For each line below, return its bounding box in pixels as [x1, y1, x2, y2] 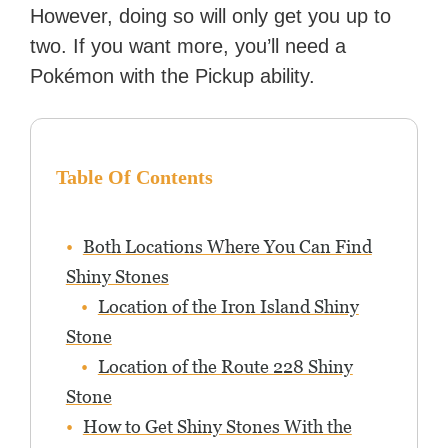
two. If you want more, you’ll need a [30, 35, 347, 58]
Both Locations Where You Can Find [82, 236, 372, 258]
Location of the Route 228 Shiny [97, 356, 353, 378]
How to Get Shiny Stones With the [82, 416, 352, 438]
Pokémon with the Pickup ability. [30, 65, 316, 88]
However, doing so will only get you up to [30, 5, 392, 28]
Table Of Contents [55, 166, 213, 189]
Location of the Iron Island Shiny [97, 296, 359, 318]
